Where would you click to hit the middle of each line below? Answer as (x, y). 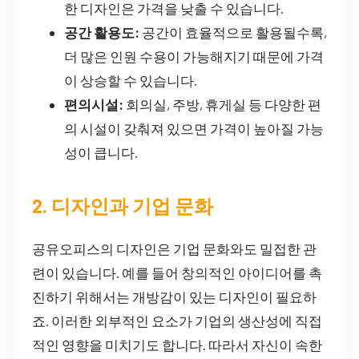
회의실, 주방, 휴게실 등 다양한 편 (222, 104)
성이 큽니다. (101, 152)
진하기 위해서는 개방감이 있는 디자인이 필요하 (174, 296)
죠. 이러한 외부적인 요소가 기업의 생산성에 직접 (177, 320)
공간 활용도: (102, 32)
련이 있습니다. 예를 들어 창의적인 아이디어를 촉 (177, 272)
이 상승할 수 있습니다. (131, 80)
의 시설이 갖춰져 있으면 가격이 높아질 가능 (194, 128)
